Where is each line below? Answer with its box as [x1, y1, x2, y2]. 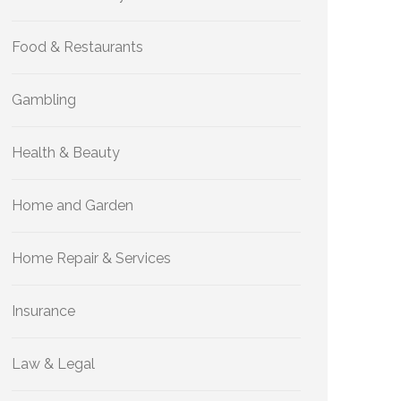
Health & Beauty [12, 144, 120, 161]
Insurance [12, 303, 75, 320]
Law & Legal [12, 355, 95, 372]
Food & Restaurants [12, 38, 143, 55]
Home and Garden [12, 197, 133, 214]
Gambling [12, 91, 76, 108]
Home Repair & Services [12, 250, 171, 267]
